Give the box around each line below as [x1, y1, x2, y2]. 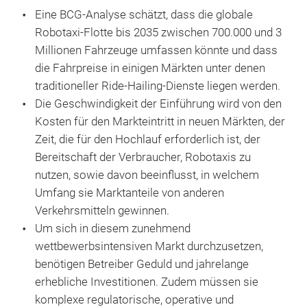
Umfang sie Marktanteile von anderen [35, 186, 224, 199]
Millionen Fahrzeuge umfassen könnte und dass [35, 43, 278, 57]
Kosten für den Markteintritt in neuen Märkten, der [35, 114, 285, 128]
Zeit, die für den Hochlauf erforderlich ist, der [35, 132, 260, 146]
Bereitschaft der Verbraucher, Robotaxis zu [35, 150, 251, 164]
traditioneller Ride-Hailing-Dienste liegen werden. [35, 79, 280, 93]
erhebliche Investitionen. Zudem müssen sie [35, 275, 258, 288]
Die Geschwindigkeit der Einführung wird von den [35, 97, 282, 110]
